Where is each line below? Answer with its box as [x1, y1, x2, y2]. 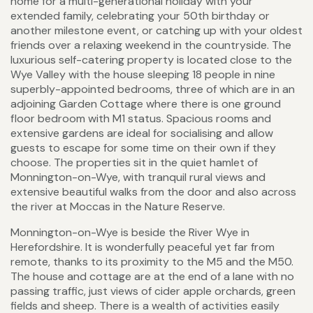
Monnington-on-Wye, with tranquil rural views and [10, 170, 265, 185]
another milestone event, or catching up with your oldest [10, 23, 303, 38]
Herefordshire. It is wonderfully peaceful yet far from [10, 240, 275, 255]
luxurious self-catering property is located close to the [10, 52, 292, 68]
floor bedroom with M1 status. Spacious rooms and [10, 111, 271, 126]
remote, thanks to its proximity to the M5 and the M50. [10, 254, 293, 270]
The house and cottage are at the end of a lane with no [10, 269, 294, 284]
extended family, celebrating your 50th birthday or [10, 8, 270, 24]
